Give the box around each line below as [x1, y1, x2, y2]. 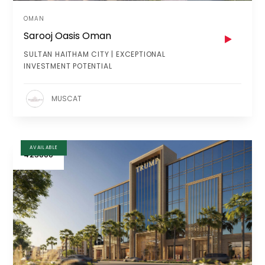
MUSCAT [51, 93, 82, 104]
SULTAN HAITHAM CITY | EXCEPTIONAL [24, 49, 166, 60]
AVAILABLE [29, 144, 59, 151]
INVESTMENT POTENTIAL [24, 61, 112, 72]
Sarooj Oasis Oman [24, 29, 112, 43]
